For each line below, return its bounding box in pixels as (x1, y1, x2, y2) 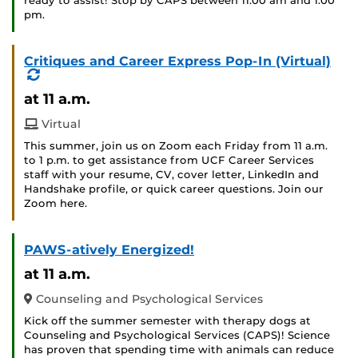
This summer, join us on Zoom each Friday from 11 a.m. (24, 140, 328, 153)
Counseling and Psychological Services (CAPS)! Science (24, 329, 330, 342)
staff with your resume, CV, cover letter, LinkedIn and (24, 169, 319, 181)
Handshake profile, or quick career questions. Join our (24, 183, 324, 196)
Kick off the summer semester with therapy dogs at (24, 315, 311, 328)
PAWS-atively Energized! (24, 242, 194, 258)
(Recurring (39, 66, 112, 82)
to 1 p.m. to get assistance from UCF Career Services (24, 154, 314, 167)
